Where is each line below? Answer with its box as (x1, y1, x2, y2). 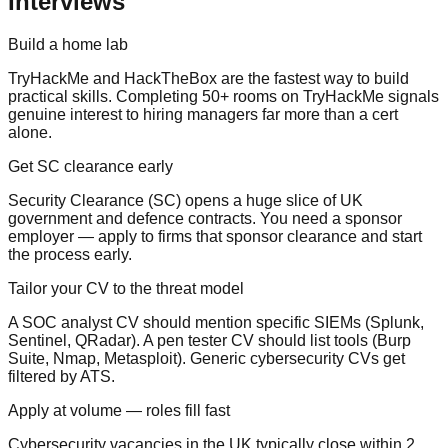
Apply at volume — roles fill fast (8, 402, 230, 420)
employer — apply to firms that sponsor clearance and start (8, 228, 422, 246)
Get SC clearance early (8, 158, 173, 176)
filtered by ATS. (8, 368, 115, 386)
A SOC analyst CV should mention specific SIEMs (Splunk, (8, 314, 424, 332)
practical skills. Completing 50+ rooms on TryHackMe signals (8, 88, 439, 106)
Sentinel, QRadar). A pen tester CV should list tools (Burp (8, 332, 411, 350)
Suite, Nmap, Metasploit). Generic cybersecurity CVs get (8, 350, 405, 368)
